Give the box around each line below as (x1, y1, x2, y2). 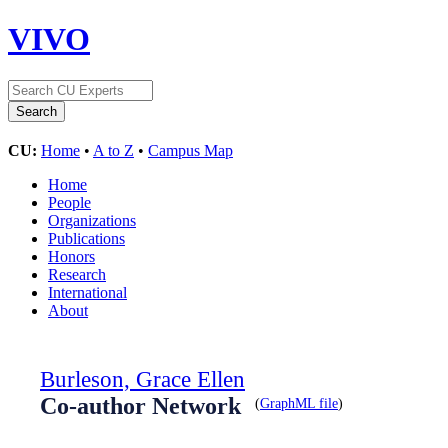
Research (48, 265, 106, 283)
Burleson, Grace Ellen (40, 365, 245, 392)
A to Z (93, 141, 134, 159)
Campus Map (148, 141, 233, 159)
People (48, 193, 91, 211)
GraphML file (260, 394, 338, 411)
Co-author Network (40, 392, 241, 419)
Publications (48, 229, 125, 247)
